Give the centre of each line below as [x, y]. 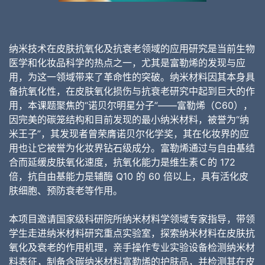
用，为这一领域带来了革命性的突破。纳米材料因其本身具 [132, 77]
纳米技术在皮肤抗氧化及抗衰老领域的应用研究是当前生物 [132, 48]
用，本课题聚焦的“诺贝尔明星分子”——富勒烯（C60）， [131, 105]
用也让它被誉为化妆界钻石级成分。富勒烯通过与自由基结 [132, 148]
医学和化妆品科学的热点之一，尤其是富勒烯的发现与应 [127, 62]
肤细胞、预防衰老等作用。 [66, 190]
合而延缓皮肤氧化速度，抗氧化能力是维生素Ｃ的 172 [122, 162]
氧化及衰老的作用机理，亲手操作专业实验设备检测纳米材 [132, 247]
